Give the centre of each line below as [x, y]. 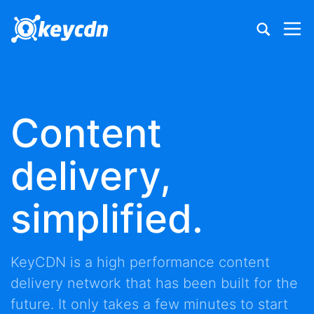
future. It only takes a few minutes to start [149, 304]
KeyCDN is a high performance [115, 262]
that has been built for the [210, 283]
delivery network [66, 283]
